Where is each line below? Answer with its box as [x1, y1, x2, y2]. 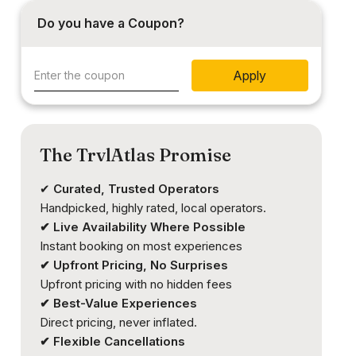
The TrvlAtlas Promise [39, 144, 231, 167]
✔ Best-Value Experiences [39, 296, 197, 311]
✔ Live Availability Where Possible [39, 219, 246, 235]
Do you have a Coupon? [37, 15, 184, 32]
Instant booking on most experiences [39, 238, 242, 254]
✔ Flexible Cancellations [39, 334, 185, 350]
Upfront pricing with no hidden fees [39, 277, 232, 292]
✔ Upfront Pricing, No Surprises [39, 257, 228, 273]
